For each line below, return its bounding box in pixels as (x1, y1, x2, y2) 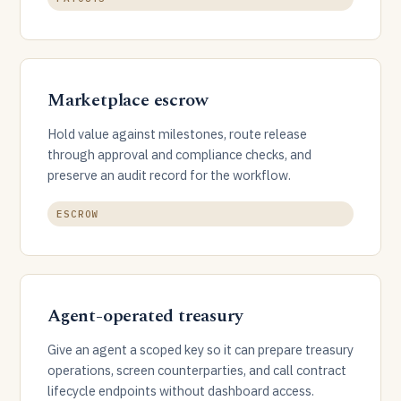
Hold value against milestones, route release (47, 125, 307, 142)
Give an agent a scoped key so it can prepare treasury (47, 341, 354, 358)
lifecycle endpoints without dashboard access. (47, 382, 314, 399)
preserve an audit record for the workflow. (47, 166, 291, 183)
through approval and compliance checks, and (47, 146, 311, 163)
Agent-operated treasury (47, 303, 243, 329)
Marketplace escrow (47, 87, 209, 114)
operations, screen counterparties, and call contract (47, 362, 346, 379)
